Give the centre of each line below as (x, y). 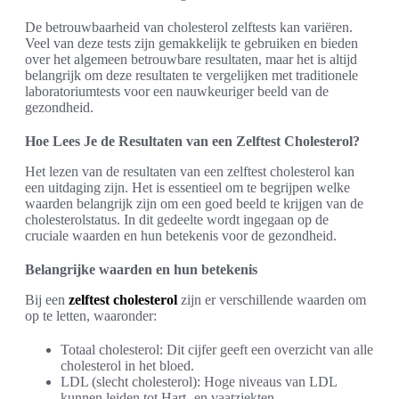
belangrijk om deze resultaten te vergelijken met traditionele (191, 75)
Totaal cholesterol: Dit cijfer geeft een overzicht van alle (217, 350)
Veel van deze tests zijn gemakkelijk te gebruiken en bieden (191, 43)
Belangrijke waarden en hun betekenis (141, 269)
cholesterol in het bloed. (127, 366)
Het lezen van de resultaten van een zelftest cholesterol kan (190, 171)
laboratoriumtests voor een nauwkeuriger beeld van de (177, 91)
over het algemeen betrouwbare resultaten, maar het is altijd (191, 59)
